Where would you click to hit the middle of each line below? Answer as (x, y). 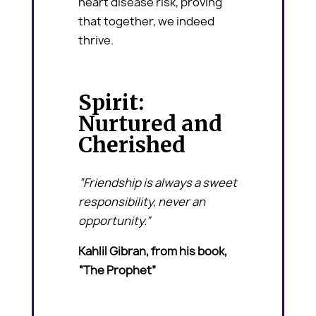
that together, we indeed (147, 21)
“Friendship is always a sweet (158, 182)
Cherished (132, 144)
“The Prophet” (118, 270)
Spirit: (111, 102)
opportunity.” (115, 220)
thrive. (96, 40)
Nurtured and (151, 123)
